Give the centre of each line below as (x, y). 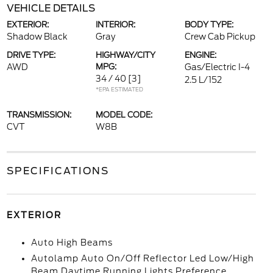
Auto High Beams (72, 243)
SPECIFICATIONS (58, 171)
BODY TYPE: (209, 25)
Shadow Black (37, 37)
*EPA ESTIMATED (119, 89)
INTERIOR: (115, 25)
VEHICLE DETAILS (51, 8)
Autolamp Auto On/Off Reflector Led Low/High (142, 258)
